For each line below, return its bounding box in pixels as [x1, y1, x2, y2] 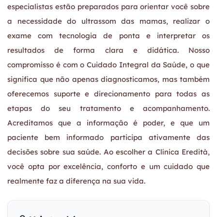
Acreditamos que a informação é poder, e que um [7, 118, 210, 128]
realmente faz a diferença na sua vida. [7, 176, 145, 186]
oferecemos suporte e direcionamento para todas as [7, 89, 210, 99]
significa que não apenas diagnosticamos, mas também [7, 75, 210, 84]
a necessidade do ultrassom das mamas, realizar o [7, 16, 210, 26]
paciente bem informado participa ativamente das [7, 133, 210, 142]
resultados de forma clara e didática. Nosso [7, 46, 210, 55]
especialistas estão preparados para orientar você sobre [7, 2, 210, 12]
